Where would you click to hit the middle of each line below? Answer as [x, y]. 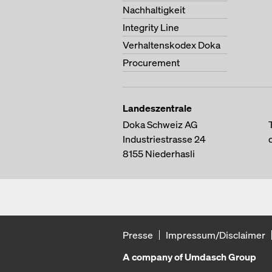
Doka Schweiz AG [160, 124]
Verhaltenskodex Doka [172, 45]
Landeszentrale [157, 108]
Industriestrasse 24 [164, 139]
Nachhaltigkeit [154, 10]
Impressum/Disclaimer [216, 235]
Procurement [151, 63]
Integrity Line [151, 27]
